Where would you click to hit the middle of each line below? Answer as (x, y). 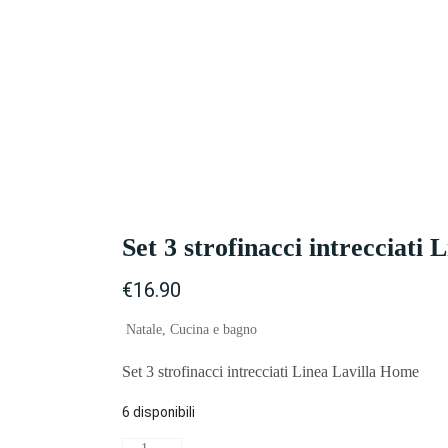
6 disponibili (158, 411)
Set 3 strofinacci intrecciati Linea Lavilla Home (270, 371)
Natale (144, 329)
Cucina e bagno (213, 329)
